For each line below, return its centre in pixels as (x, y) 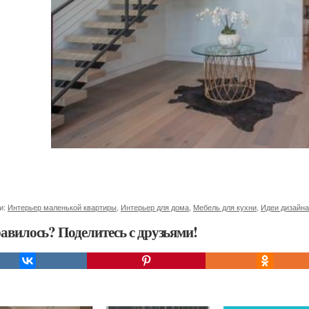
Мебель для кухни (225, 207)
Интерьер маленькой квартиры (62, 207)
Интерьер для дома (155, 207)
